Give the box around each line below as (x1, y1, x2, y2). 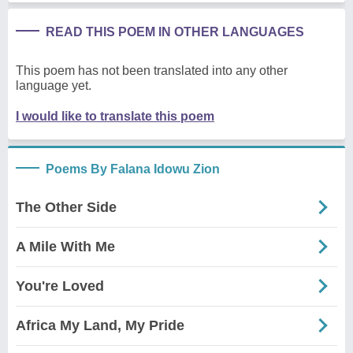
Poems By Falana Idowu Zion (46, 162, 220, 176)
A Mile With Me (16, 238, 115, 255)
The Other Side (16, 199, 117, 215)
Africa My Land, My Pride (16, 317, 184, 333)
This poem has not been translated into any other (16, 63, 288, 77)
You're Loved (16, 277, 104, 294)
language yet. (16, 78, 91, 92)
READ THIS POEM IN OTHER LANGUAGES (46, 24, 304, 39)
